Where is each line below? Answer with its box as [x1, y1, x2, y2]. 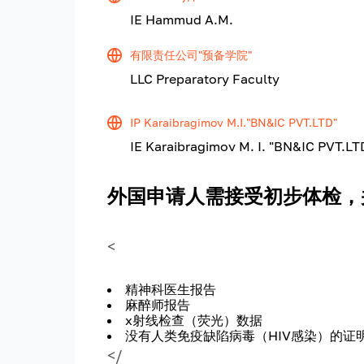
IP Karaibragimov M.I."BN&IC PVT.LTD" [130, 115, 337, 130]
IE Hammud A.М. [130, 11, 233, 28]
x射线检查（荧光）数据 [125, 312, 262, 329]
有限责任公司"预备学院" [130, 48, 252, 63]
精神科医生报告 [125, 281, 216, 298]
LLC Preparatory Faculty [130, 71, 279, 88]
